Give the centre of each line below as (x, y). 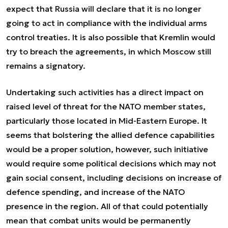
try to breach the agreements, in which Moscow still (109, 51)
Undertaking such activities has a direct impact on (105, 92)
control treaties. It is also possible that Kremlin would (111, 37)
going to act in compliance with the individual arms (107, 23)
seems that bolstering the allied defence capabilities (110, 135)
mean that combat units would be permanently (98, 220)
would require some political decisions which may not (111, 163)
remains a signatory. (46, 65)
